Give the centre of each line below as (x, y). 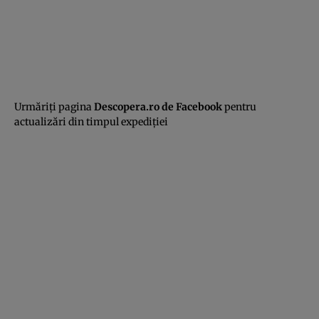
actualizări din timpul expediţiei (91, 122)
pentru (240, 107)
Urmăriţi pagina (54, 107)
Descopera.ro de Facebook (158, 107)
